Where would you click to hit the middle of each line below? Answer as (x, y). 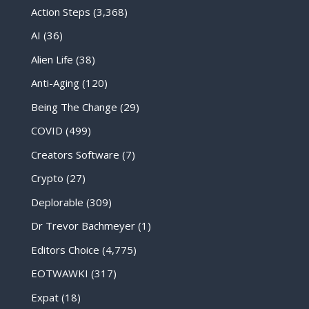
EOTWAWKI (59, 273)
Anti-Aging (55, 83)
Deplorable (57, 202)
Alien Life (52, 59)
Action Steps (60, 11)
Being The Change (74, 107)
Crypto (47, 178)
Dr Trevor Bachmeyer (83, 226)
